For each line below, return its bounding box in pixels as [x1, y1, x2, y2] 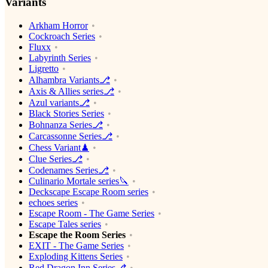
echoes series [29, 197, 78, 208]
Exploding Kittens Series [29, 251, 123, 261]
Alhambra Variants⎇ [29, 74, 110, 85]
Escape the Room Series [29, 229, 126, 240]
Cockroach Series [29, 31, 95, 41]
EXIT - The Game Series [29, 240, 124, 251]
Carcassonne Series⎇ [29, 130, 112, 141]
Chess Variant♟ [29, 142, 89, 153]
